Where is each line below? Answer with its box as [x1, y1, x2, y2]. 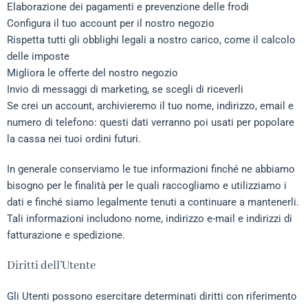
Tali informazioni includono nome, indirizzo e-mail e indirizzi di [7, 212, 292, 225]
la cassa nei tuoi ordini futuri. [7, 133, 141, 145]
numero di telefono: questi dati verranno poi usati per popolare [7, 116, 294, 129]
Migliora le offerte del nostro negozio [7, 67, 178, 79]
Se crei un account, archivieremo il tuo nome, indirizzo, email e [7, 100, 294, 112]
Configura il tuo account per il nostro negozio [7, 17, 214, 30]
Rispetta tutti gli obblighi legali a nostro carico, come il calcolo [7, 34, 296, 46]
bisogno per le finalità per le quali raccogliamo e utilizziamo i [7, 179, 287, 192]
